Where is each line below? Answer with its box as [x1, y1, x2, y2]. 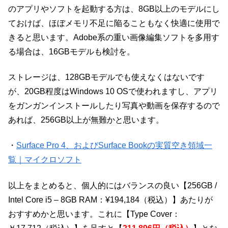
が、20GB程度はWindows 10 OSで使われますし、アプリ [8, 87, 218, 96]
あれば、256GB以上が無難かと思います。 [8, 115, 164, 124]
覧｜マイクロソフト [8, 155, 81, 164]
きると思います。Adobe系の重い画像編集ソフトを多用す [8, 33, 219, 42]
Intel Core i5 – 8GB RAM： [8, 195, 105, 204]
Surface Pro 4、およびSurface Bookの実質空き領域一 [16, 141, 212, 150]
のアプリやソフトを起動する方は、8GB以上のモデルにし [8, 4, 220, 13]
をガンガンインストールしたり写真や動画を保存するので [8, 101, 220, 110]
